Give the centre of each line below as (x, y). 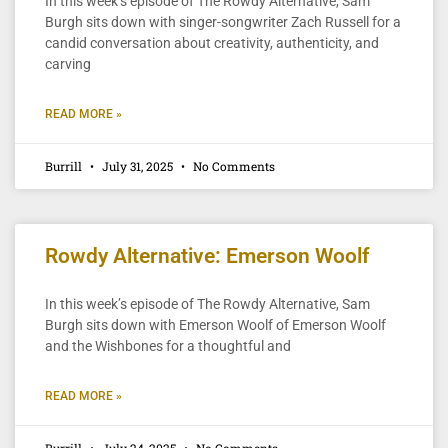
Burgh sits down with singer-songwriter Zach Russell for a (223, 21)
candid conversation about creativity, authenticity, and (212, 42)
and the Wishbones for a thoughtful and (168, 345)
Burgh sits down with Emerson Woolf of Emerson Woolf (215, 324)
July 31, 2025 (137, 165)
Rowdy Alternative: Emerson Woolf (207, 255)
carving (68, 63)
